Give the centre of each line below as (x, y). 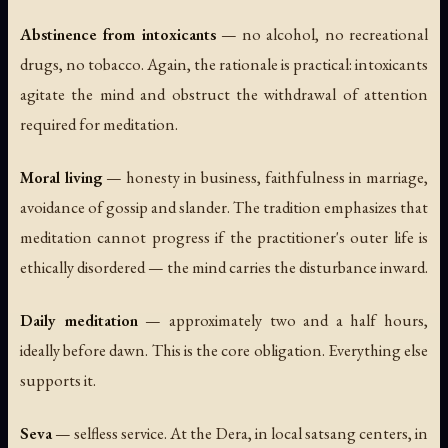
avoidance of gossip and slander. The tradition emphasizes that (224, 207)
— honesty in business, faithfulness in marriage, (265, 177)
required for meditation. (99, 123)
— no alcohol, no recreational (322, 33)
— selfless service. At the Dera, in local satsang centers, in (240, 433)
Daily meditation (79, 320)
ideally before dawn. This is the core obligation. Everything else (224, 350)
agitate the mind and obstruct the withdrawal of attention (224, 93)
